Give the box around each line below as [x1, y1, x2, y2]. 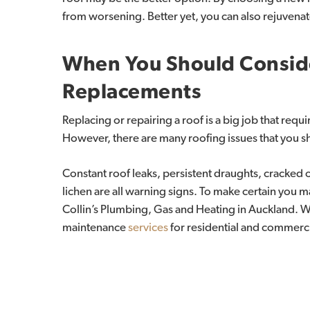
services [128, 221, 168, 233]
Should [165, 53, 235, 75]
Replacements [62, 81, 201, 102]
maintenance [62, 221, 128, 233]
